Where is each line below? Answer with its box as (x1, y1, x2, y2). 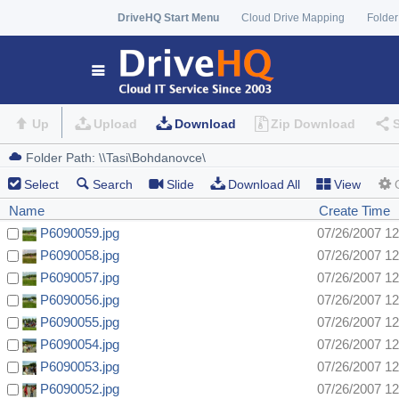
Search (93, 177, 133, 192)
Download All (228, 177, 300, 192)
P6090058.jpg (40, 248, 119, 264)
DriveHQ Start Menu (118, 12, 219, 24)
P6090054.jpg (40, 337, 119, 353)
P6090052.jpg (40, 381, 119, 397)
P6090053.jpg (40, 359, 119, 375)
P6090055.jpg (40, 314, 119, 330)
